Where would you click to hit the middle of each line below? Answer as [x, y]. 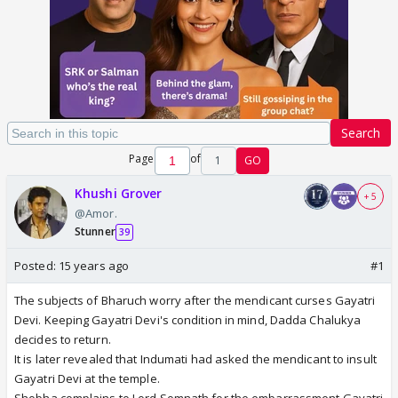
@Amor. [96, 213]
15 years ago [94, 266]
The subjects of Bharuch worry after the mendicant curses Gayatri [195, 300]
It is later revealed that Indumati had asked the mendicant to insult [195, 359]
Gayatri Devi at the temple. [87, 378]
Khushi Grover [119, 193]
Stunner [95, 231]
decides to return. [63, 339]
